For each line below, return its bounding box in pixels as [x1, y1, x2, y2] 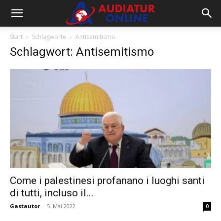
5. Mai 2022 [47, 202, 75, 210]
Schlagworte [32, 33, 66, 41]
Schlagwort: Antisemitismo [10, 45, 154, 59]
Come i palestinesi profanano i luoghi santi [10, 175, 205, 187]
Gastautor [10, 202, 40, 210]
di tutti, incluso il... [10, 187, 94, 199]
